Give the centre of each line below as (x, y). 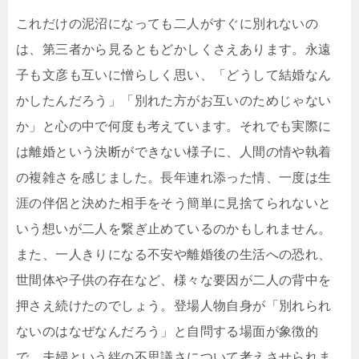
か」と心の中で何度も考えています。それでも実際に (174, 127)
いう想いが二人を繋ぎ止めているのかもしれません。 (174, 229)
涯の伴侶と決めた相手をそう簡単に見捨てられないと (174, 204)
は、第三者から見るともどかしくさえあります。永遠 (174, 50)
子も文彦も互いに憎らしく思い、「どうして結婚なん (174, 75)
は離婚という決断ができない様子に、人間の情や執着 (174, 152)
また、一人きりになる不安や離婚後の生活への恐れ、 (174, 255)
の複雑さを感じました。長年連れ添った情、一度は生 (174, 178)
